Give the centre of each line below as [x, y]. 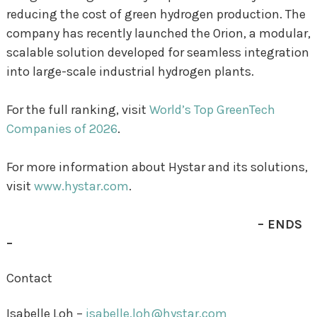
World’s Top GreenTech [212, 109]
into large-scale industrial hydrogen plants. [131, 71]
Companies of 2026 [62, 128]
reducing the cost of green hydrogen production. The [156, 14]
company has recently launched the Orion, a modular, [158, 33]
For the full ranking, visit [77, 109]
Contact [29, 278]
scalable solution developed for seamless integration [157, 52]
